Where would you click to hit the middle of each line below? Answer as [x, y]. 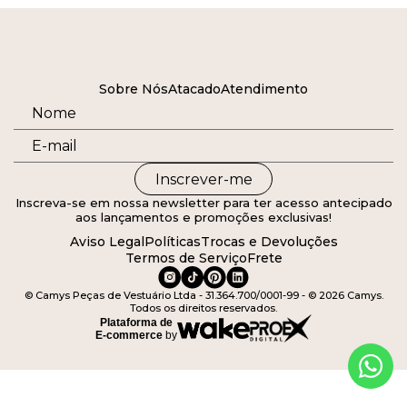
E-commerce [129, 335]
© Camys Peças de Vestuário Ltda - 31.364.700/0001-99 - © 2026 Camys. [203, 295]
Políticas [172, 242]
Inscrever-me [203, 179]
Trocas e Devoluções [269, 242]
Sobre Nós [134, 89]
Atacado [194, 89]
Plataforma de [136, 322]
